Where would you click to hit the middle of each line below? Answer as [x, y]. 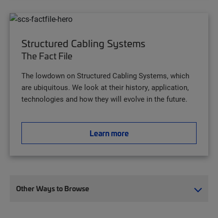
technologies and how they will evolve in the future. [104, 99]
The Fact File [47, 55]
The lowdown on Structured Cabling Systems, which [105, 75]
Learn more [109, 133]
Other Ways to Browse [53, 188]
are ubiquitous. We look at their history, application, [105, 87]
